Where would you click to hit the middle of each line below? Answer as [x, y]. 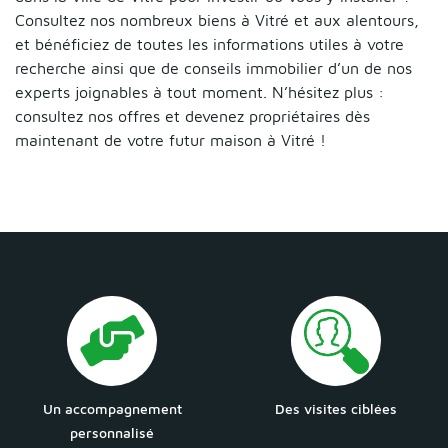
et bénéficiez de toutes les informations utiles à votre [209, 44]
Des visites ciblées [336, 409]
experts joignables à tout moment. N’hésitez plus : [199, 92]
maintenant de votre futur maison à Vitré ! [170, 140]
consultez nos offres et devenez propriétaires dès [192, 116]
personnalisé [112, 433]
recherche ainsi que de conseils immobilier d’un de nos [213, 68]
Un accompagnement [112, 409]
